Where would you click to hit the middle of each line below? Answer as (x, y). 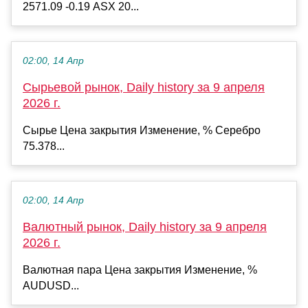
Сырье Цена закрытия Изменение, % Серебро (142, 130)
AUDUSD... (51, 285)
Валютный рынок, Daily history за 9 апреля (145, 227)
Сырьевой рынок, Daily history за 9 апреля (144, 87)
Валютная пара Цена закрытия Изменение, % (140, 269)
